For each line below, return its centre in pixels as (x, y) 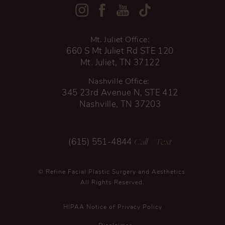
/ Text (161, 142)
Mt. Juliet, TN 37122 (120, 63)
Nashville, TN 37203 (120, 104)
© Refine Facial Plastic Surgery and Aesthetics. (113, 172)
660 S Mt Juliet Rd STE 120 (120, 51)
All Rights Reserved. (113, 183)
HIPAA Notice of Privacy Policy (113, 207)
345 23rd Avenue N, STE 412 (120, 93)
